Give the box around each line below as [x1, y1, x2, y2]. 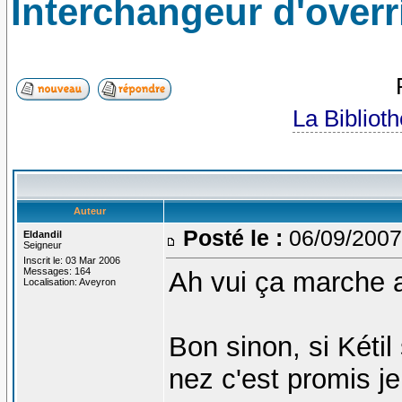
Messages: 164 [22, 265, 91, 276]
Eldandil [22, 228, 62, 240]
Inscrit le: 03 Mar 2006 [22, 254, 120, 266]
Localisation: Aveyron [22, 275, 116, 287]
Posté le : [182, 224, 283, 250]
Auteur [74, 205, 107, 216]
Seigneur [22, 239, 62, 250]
